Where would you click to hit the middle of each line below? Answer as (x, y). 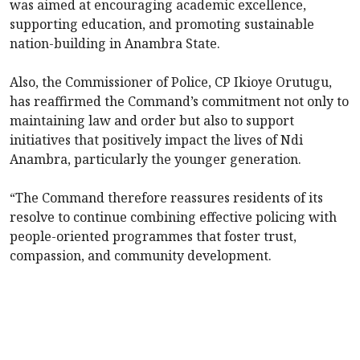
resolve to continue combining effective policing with (173, 217)
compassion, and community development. (141, 256)
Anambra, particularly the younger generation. (155, 160)
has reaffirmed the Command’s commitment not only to (179, 102)
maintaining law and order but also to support (152, 121)
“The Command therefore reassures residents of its (166, 198)
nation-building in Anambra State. (115, 44)
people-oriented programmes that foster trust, (153, 237)
